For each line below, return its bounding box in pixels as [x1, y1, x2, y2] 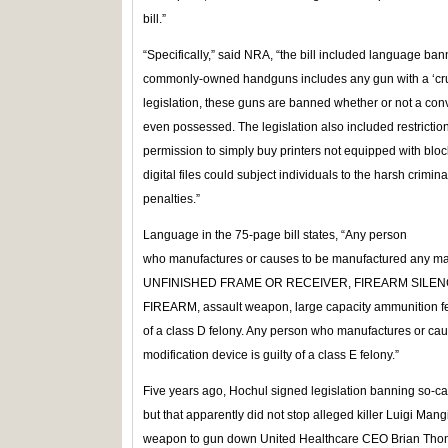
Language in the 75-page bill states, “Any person [143, 228, 407, 242]
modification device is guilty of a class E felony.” [143, 348, 399, 362]
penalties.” [143, 192, 200, 206]
